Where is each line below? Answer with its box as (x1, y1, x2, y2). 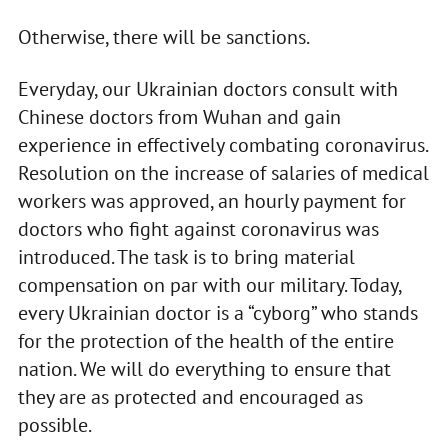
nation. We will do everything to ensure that (17, 356, 391, 383)
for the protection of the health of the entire (17, 328, 394, 355)
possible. (17, 412, 92, 439)
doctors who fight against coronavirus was (17, 216, 379, 243)
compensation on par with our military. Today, (17, 272, 401, 299)
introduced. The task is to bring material (17, 244, 355, 271)
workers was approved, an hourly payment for (17, 188, 406, 215)
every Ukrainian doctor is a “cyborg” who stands (17, 300, 418, 327)
